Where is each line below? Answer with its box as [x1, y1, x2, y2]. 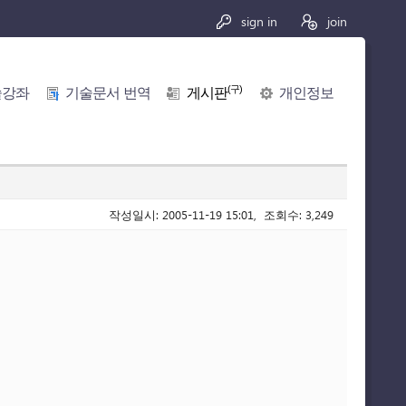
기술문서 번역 [65, 85, 150, 101]
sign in [237, 13, 277, 30]
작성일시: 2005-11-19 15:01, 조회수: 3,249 [109, 207, 333, 222]
